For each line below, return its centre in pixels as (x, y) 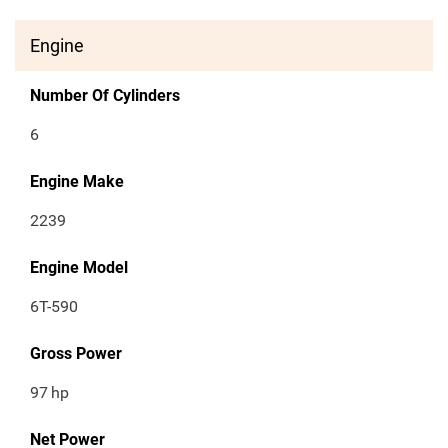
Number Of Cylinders (105, 96)
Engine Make (77, 182)
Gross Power (76, 354)
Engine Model (79, 268)
